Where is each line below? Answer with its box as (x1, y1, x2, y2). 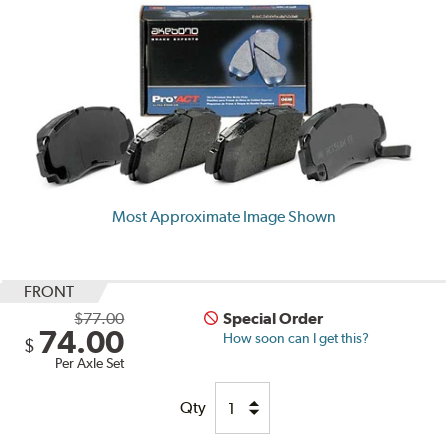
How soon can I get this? (223, 330, 370, 347)
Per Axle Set (55, 355, 125, 372)
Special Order (223, 309, 324, 329)
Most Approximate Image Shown (112, 207, 336, 227)
